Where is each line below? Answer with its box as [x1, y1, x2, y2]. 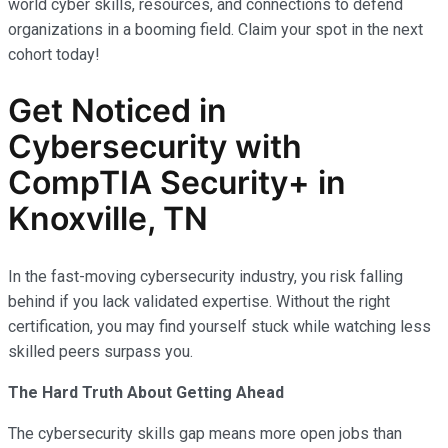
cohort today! [8, 44, 100, 64]
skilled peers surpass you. [8, 341, 193, 361]
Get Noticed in [8, 91, 227, 131]
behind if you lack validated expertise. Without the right [8, 291, 390, 311]
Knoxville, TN [8, 199, 208, 239]
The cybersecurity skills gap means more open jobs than [8, 423, 402, 443]
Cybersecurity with [8, 127, 302, 167]
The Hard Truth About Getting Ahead [8, 382, 284, 402]
